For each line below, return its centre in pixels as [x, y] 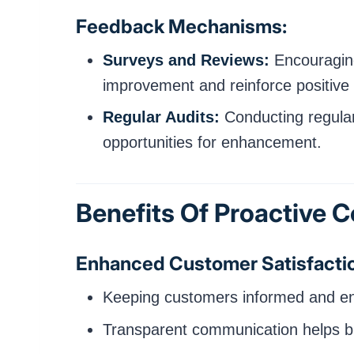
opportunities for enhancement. [212, 143]
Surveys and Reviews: [186, 60]
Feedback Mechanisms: [181, 26]
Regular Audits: [161, 117]
